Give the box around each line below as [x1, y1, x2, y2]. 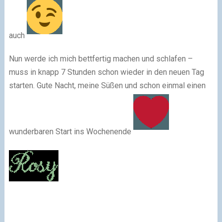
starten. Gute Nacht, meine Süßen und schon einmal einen [8, 80, 206, 90]
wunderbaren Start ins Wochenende [8, 126, 133, 136]
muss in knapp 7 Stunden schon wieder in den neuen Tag [8, 67, 204, 77]
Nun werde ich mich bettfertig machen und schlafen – [8, 54, 193, 63]
